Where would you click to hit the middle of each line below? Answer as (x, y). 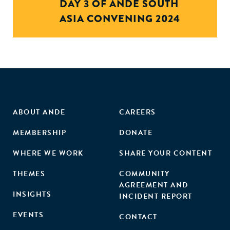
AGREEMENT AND (154, 185)
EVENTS (28, 215)
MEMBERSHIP (40, 133)
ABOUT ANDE (39, 112)
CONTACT (138, 217)
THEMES (29, 174)
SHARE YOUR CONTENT (166, 154)
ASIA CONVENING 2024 (120, 19)
